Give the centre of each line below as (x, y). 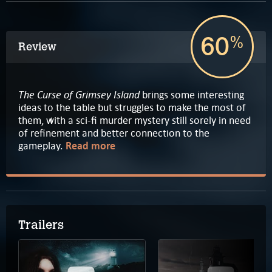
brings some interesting (192, 95)
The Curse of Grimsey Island (79, 95)
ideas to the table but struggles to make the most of (132, 108)
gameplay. (42, 146)
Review (37, 46)
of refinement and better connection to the (114, 133)
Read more (90, 146)
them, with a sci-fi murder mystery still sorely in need (134, 121)
